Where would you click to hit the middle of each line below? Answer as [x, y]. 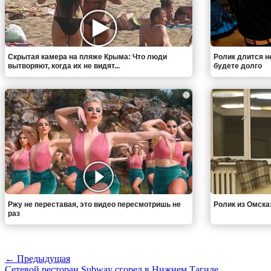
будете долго [237, 66]
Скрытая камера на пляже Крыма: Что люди [87, 57]
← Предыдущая [38, 258]
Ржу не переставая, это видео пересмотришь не [94, 204]
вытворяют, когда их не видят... [64, 66]
